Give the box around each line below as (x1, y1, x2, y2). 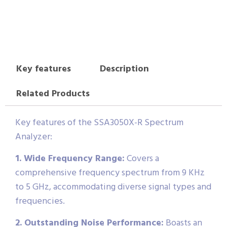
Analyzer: (15, 129, 52, 144)
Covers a (125, 151, 159, 166)
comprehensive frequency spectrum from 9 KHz (15, 165, 205, 180)
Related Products (16, 86, 90, 101)
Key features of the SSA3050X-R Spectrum (15, 115, 183, 130)
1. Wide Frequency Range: (15, 151, 125, 166)
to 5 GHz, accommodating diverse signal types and (15, 179, 211, 195)
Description (99, 62, 149, 77)
